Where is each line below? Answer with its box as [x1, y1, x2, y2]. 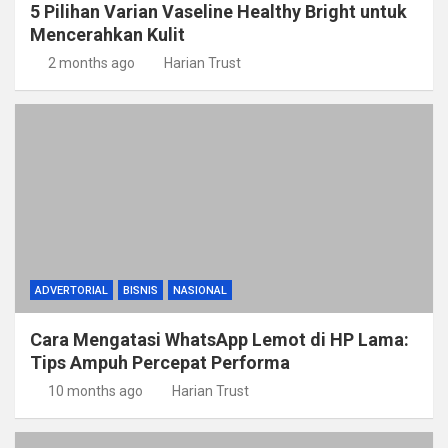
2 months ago [47, 55, 135, 71]
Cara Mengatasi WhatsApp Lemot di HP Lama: [30, 329, 409, 350]
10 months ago [47, 383, 143, 399]
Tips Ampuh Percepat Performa [30, 352, 290, 373]
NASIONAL [173, 284, 227, 297]
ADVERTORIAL [35, 284, 108, 297]
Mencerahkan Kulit [30, 24, 185, 45]
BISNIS [123, 284, 158, 297]
